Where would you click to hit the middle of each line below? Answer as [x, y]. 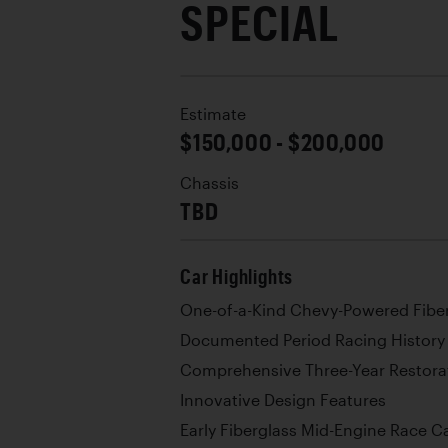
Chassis [209, 182]
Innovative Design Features [283, 399]
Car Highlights [237, 276]
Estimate [213, 113]
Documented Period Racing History [312, 339]
